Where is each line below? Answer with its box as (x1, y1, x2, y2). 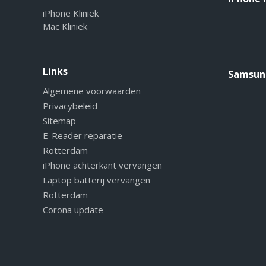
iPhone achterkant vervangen (43, 159, 162, 172)
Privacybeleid (43, 100, 97, 112)
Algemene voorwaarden (43, 85, 141, 97)
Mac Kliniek (43, 20, 87, 33)
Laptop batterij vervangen (43, 174, 150, 186)
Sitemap (43, 115, 76, 127)
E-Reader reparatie (43, 129, 122, 142)
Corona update (43, 204, 103, 216)
